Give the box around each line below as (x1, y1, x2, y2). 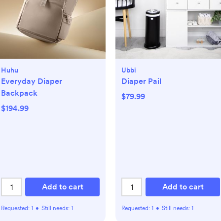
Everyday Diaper (1, 76, 62, 86)
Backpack (1, 88, 37, 98)
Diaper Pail (121, 76, 161, 86)
